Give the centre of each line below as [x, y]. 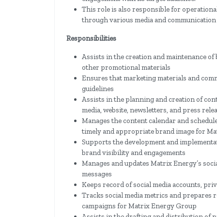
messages [97, 174]
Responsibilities [91, 39]
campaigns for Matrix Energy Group [139, 206]
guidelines [98, 89]
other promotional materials [126, 68]
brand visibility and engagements [134, 153]
